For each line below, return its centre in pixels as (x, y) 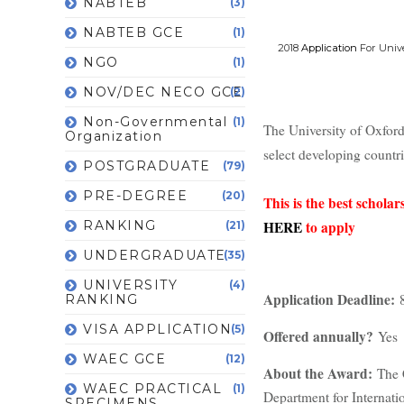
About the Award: (320, 373)
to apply (329, 227)
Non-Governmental (155, 121)
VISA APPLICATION (157, 329)
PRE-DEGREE (135, 195)
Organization (114, 136)
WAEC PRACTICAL (152, 388)
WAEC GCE (124, 358)
